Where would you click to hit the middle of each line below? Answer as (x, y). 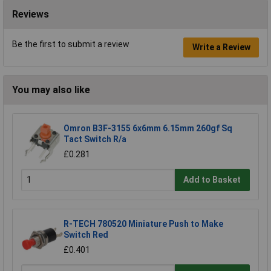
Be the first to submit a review (71, 44)
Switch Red (86, 234)
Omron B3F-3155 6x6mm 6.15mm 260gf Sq (148, 128)
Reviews (31, 14)
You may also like (51, 90)
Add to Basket (212, 180)
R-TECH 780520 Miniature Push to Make (143, 224)
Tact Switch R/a (95, 139)
